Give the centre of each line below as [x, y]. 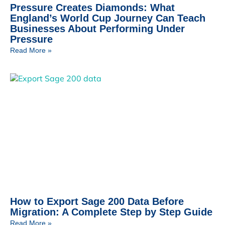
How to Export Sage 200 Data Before [97, 201]
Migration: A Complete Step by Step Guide [111, 212]
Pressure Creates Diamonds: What [92, 7]
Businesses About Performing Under [97, 28]
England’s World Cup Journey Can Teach [108, 18]
